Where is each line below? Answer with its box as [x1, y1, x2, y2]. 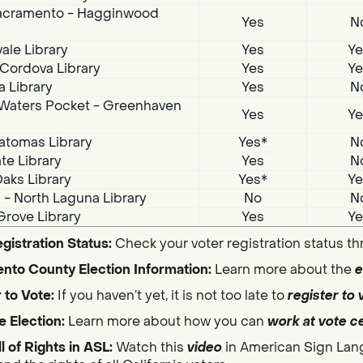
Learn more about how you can [67, 313, 267, 331]
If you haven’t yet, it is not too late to [57, 287, 288, 305]
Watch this [115, 339, 187, 357]
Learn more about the [211, 261, 355, 279]
